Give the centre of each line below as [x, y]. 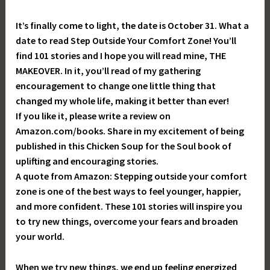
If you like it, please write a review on [93, 115]
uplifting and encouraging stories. [87, 161]
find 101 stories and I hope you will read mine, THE [121, 55]
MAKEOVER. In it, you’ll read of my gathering [108, 70]
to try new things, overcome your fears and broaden [127, 221]
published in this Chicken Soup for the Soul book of [124, 146]
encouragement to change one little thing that [116, 85]
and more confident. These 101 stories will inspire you [129, 206]
